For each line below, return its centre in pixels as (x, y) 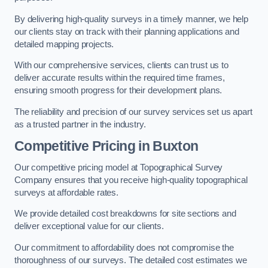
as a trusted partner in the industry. (80, 124)
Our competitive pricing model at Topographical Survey (119, 167)
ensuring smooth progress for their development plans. (118, 91)
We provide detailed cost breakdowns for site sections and (125, 214)
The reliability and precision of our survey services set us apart (133, 112)
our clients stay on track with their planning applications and (127, 31)
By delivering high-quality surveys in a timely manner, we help (131, 19)
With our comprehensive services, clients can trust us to (121, 66)
